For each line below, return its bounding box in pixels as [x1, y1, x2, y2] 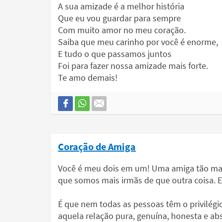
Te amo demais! [58, 72, 117, 83]
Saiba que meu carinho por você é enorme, [58, 36, 218, 48]
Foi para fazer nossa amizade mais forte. [58, 60, 208, 71]
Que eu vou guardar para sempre [58, 12, 181, 24]
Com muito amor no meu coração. [58, 24, 186, 36]
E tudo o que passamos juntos [58, 48, 171, 59]
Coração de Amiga [58, 140, 136, 153]
